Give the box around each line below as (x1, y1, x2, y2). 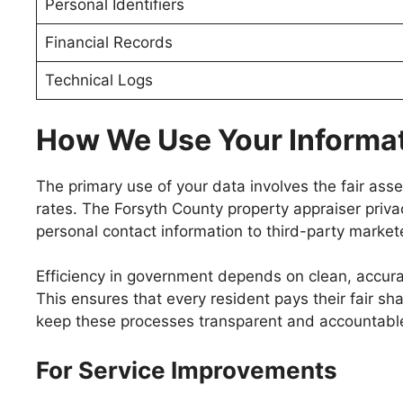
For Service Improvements (36, 355, 337, 384)
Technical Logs (44, 71, 153, 89)
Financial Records (44, 33, 173, 51)
